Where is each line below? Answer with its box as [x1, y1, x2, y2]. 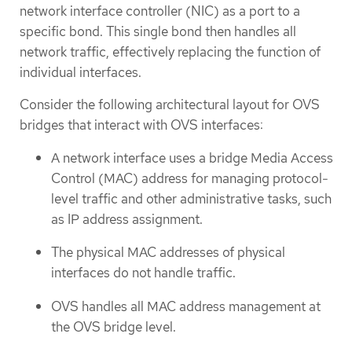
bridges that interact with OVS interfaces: [20, 116, 263, 134]
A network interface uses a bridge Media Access [51, 148, 333, 167]
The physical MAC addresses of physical [51, 244, 285, 262]
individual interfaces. [20, 64, 141, 82]
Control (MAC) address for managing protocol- [51, 169, 328, 187]
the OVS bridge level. [51, 317, 176, 335]
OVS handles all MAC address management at [51, 297, 321, 315]
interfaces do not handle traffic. [51, 264, 236, 282]
